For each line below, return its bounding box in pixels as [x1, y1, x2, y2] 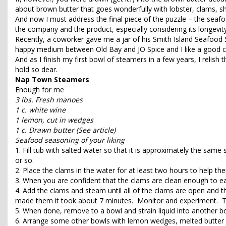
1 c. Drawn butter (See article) [15, 125, 116, 135]
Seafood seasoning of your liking [15, 135, 125, 145]
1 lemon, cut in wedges [15, 115, 93, 125]
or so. [15, 155, 34, 165]
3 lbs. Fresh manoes [15, 95, 83, 105]
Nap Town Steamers [15, 75, 89, 85]
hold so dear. [15, 65, 58, 75]
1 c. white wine [15, 105, 66, 115]
